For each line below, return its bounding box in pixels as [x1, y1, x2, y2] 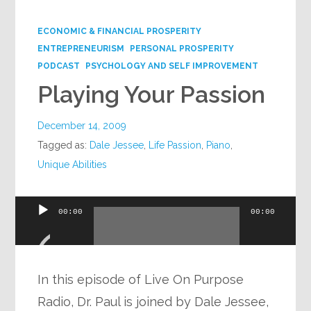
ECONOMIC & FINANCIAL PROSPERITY [37, 26, 202, 36]
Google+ [22, 8, 67, 21]
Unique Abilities [37, 159, 108, 170]
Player [15, 221, 53, 236]
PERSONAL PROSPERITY [130, 44, 235, 53]
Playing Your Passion [37, 81, 266, 108]
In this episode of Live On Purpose [37, 272, 244, 287]
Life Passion [149, 140, 202, 151]
